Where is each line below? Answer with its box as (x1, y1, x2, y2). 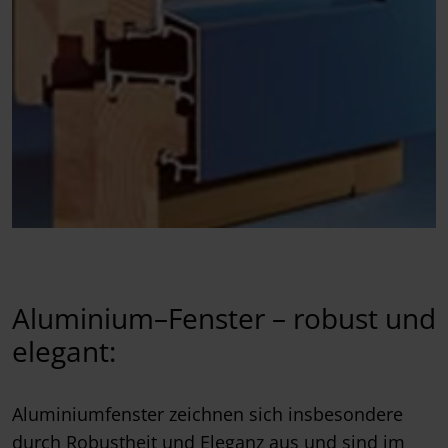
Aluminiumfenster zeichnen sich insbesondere (12, 401, 403, 426)
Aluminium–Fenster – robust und (12, 298, 436, 337)
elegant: (12, 331, 116, 370)
